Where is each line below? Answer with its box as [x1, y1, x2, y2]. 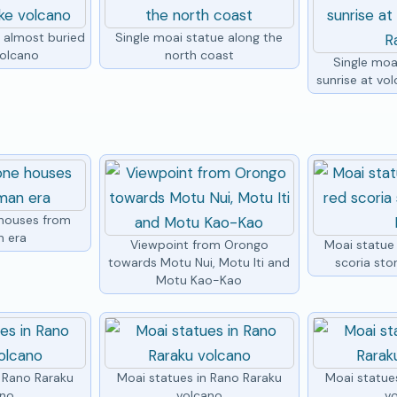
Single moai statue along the [115, 28, 284, 45]
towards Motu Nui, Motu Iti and [108, 253, 291, 270]
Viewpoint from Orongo [129, 236, 269, 253]
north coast [164, 46, 234, 63]
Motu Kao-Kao [156, 271, 243, 288]
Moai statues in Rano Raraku [116, 369, 282, 385]
